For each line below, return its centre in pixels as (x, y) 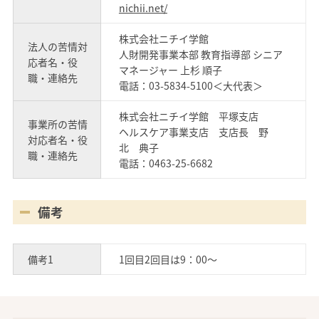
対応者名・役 (57, 140)
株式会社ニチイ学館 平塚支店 (188, 116)
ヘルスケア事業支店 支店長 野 (193, 132)
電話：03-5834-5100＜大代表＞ (190, 86)
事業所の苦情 (57, 124)
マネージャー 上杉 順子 (170, 70)
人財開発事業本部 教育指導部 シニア (200, 54)
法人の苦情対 (57, 47)
